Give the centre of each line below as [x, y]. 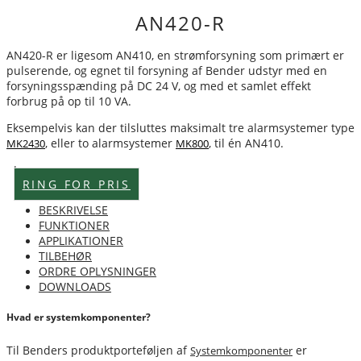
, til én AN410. [246, 143]
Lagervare [37, 169]
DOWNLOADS [75, 286]
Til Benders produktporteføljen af [98, 350]
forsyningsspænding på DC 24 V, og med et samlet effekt [159, 86]
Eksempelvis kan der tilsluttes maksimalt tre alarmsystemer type [180, 128]
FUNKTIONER [74, 225]
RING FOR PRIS [77, 184]
